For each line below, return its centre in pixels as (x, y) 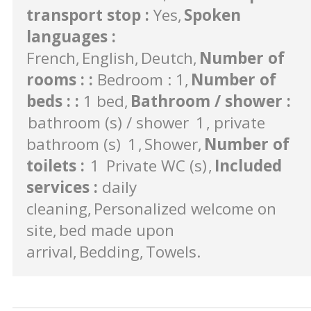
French (51, 58)
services (60, 187)
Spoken (212, 15)
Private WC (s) (157, 165)
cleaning (57, 208)
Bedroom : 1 (141, 79)
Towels (171, 251)
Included (248, 165)
